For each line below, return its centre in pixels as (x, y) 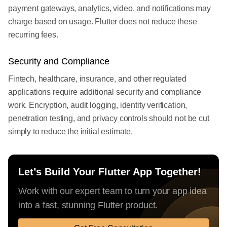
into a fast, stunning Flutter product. (88, 205)
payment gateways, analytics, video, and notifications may (109, 9)
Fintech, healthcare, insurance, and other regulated (97, 79)
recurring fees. (33, 35)
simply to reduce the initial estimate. (70, 132)
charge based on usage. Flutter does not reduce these (103, 22)
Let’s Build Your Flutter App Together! (110, 172)
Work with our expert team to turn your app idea (112, 191)
